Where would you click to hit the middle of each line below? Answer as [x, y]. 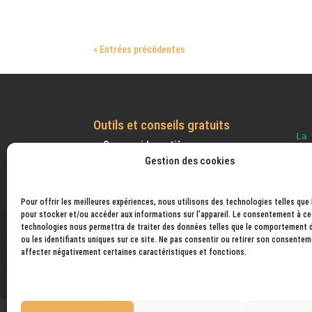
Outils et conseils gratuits [162, 125]
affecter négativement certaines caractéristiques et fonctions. [134, 252]
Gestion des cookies [190, 161]
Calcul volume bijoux [150, 163]
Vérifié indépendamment [68, 305]
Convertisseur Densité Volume [171, 198]
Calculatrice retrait [147, 234]
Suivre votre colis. [143, 181]
